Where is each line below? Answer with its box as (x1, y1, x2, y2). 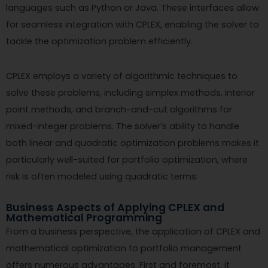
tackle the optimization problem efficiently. (6, 35, 193, 47)
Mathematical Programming (6, 210, 162, 225)
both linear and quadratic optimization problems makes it (6, 136, 259, 149)
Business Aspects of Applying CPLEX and (6, 200, 224, 215)
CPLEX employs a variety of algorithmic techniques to (6, 69, 237, 82)
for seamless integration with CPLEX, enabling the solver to (6, 18, 259, 31)
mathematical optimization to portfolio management (6, 242, 242, 254)
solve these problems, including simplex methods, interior (6, 86, 255, 99)
